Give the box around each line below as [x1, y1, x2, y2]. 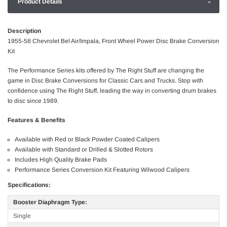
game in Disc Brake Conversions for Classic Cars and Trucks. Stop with [8, 77, 203, 85]
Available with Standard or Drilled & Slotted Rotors [15, 146, 154, 154]
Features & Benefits [8, 117, 65, 124]
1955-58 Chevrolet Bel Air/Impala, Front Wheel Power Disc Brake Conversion [8, 37, 219, 45]
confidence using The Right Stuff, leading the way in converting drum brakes [8, 87, 216, 95]
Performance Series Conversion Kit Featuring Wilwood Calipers [15, 166, 190, 174]
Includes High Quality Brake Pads [15, 156, 107, 164]
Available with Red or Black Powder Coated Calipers [15, 136, 160, 143]
